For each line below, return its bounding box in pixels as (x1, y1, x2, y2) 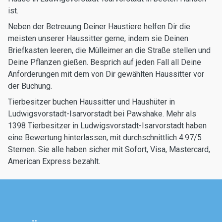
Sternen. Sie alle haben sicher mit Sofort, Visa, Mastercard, (8, 145, 210, 154)
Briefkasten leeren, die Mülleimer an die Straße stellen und (8, 46, 211, 55)
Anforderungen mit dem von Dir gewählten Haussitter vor (8, 69, 204, 79)
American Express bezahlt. (8, 157, 100, 166)
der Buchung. (8, 81, 52, 91)
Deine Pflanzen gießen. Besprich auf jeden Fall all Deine (8, 57, 201, 67)
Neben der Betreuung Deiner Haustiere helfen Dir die (8, 22, 190, 31)
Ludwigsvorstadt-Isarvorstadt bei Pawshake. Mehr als (8, 109, 196, 118)
